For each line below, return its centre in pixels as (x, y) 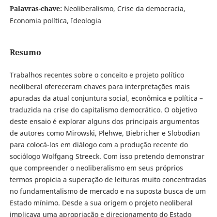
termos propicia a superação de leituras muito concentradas (108, 180)
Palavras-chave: (37, 8)
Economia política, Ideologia (55, 20)
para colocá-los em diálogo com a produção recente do (99, 145)
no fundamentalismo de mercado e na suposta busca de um (108, 191)
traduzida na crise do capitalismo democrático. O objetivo (103, 110)
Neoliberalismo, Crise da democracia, (124, 8)
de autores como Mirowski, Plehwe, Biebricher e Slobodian (105, 133)
